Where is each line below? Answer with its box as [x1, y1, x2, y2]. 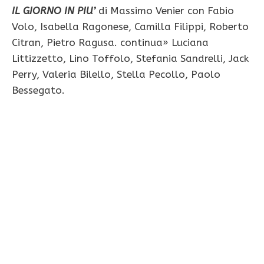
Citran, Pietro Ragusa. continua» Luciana [12, 37, 209, 49]
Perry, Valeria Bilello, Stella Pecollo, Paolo [12, 68, 220, 81]
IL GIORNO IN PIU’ [12, 5, 95, 17]
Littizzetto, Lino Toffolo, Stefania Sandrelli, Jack [12, 52, 249, 65]
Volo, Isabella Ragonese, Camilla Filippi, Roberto [12, 21, 249, 33]
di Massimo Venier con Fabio [95, 5, 234, 17]
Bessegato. [12, 84, 65, 97]
